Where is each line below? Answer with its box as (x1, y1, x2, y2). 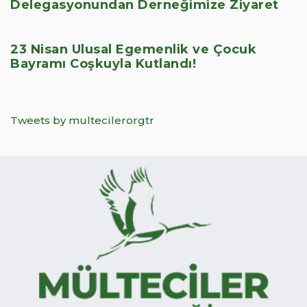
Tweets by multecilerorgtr (10, 114, 154, 127)
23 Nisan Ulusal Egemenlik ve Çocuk (10, 42, 256, 58)
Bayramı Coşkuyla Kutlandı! (10, 56, 196, 72)
